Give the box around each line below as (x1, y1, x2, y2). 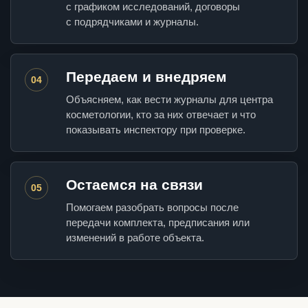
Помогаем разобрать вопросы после (66, 201, 239, 214)
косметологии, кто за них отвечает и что (66, 109, 256, 121)
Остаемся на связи (66, 177, 203, 193)
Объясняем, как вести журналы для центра (66, 93, 273, 106)
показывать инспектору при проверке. (66, 124, 245, 136)
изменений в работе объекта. (66, 232, 204, 244)
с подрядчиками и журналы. (66, 16, 199, 28)
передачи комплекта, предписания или (66, 217, 250, 229)
